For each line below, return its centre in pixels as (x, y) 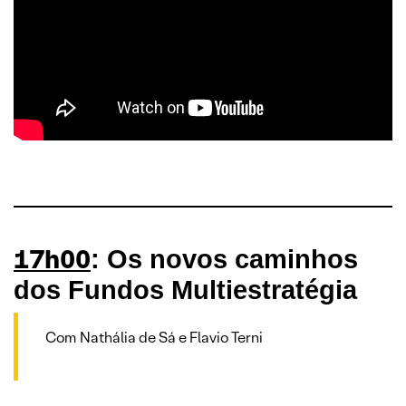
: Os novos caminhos (224, 259)
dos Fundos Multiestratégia (185, 290)
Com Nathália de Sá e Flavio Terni (154, 337)
